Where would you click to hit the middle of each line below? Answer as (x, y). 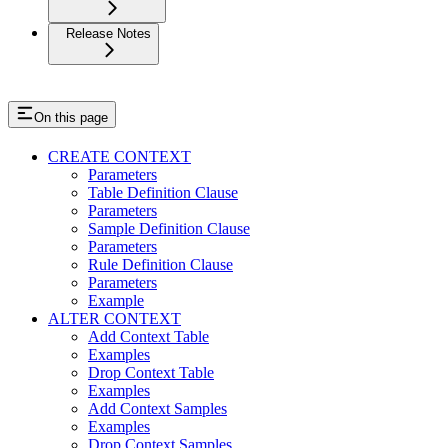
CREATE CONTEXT (119, 157)
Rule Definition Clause (160, 265)
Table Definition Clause (163, 193)
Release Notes (108, 34)
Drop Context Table (151, 373)
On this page (71, 118)
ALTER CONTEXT (114, 319)
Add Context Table (148, 337)
